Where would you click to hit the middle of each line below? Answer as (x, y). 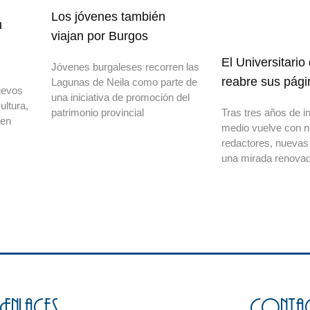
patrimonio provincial (98, 113)
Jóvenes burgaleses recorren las (125, 67)
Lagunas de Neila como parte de (124, 82)
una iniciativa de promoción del (120, 98)
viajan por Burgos (100, 36)
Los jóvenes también (108, 17)
